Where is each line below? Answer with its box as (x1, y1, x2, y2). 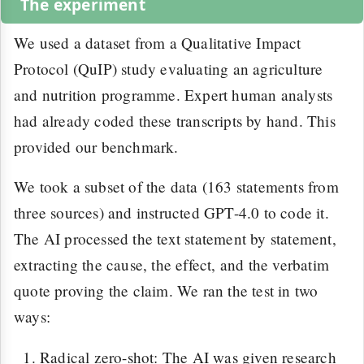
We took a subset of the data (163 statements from (14, 176, 339, 197)
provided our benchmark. (14, 136, 179, 157)
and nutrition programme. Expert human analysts (14, 84, 333, 105)
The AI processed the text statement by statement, (14, 228, 336, 249)
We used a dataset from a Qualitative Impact (14, 32, 301, 53)
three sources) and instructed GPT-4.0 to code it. (14, 202, 329, 223)
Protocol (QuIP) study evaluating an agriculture (14, 58, 323, 79)
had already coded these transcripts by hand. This (14, 110, 336, 131)
